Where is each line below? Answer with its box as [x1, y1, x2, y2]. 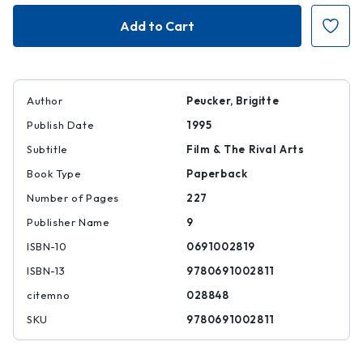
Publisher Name [27, 216, 110, 228]
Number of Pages [27, 191, 119, 204]
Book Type [27, 167, 82, 180]
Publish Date [27, 118, 95, 131]
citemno [27, 288, 70, 301]
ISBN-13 [27, 264, 66, 277]
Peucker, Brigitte [186, 94, 280, 107]
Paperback [186, 167, 248, 180]
